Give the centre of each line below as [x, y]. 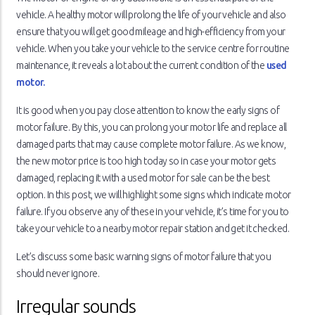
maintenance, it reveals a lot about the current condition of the [141, 66]
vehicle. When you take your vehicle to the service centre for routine [153, 49]
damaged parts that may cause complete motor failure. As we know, [151, 144]
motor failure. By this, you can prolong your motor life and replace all [152, 128]
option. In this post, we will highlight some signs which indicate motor [154, 195]
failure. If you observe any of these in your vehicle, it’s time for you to [153, 212]
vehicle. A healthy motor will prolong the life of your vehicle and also [151, 15]
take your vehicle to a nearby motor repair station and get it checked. [153, 229]
